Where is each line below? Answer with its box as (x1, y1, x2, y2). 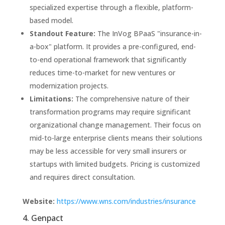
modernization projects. (29, 80, 108, 90)
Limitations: (29, 93, 73, 103)
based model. (29, 15, 73, 25)
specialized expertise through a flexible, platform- (29, 2, 193, 12)
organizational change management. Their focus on (29, 120, 201, 130)
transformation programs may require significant (29, 106, 191, 117)
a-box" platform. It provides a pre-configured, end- (29, 41, 196, 51)
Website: (22, 196, 55, 206)
